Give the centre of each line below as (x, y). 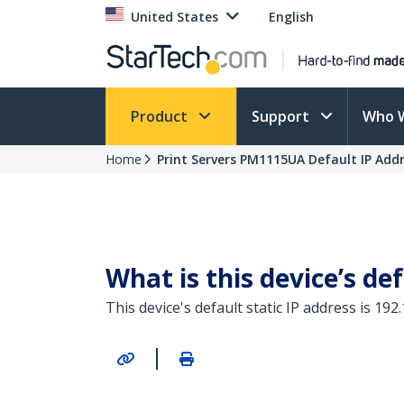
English (291, 17)
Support (282, 116)
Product (161, 116)
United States (174, 17)
